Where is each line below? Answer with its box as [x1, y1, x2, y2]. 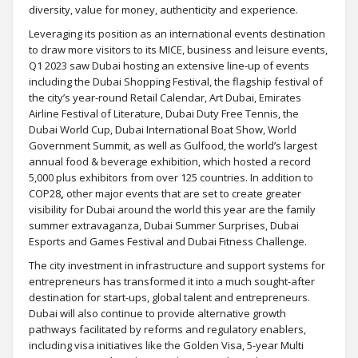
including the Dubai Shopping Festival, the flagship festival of [29, 74, 323, 89]
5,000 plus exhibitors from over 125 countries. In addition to [29, 169, 313, 185]
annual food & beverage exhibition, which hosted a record [29, 153, 311, 169]
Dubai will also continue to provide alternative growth [29, 305, 286, 320]
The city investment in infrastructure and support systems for [29, 257, 325, 272]
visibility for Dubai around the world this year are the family [29, 201, 316, 217]
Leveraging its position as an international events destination [29, 26, 325, 41]
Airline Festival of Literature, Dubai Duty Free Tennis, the [29, 105, 299, 121]
